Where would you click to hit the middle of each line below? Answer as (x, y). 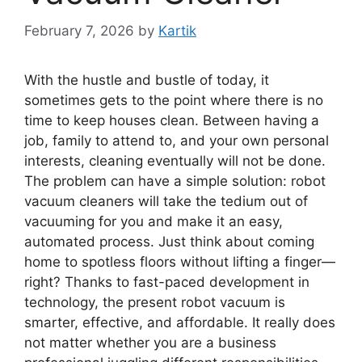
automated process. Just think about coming (169, 242)
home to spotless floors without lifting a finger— (180, 262)
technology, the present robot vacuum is (155, 303)
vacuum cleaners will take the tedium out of (166, 202)
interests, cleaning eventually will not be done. (175, 161)
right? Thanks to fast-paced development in (167, 282)
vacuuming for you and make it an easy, (154, 222)
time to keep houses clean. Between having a (172, 121)
